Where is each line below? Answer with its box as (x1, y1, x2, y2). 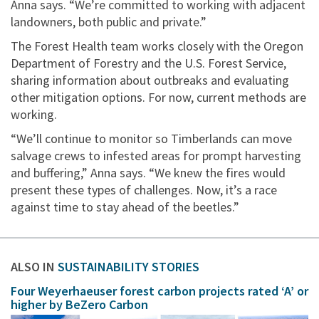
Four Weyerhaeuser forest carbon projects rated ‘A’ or (11, 283, 308, 300)
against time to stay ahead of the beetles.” (11, 199, 239, 216)
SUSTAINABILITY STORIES (58, 258, 199, 276)
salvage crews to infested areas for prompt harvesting (11, 147, 301, 164)
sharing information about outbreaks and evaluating (11, 72, 289, 89)
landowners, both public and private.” (11, 14, 209, 31)
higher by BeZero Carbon (11, 296, 148, 313)
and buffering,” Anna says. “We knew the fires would (11, 164, 286, 182)
